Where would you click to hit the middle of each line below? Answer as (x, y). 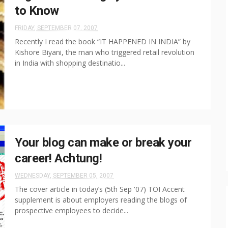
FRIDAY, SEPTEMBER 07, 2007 (56, 28)
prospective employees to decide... (72, 210)
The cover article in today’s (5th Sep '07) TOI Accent (100, 189)
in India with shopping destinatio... (70, 63)
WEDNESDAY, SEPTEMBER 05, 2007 (64, 176)
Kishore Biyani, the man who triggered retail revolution (105, 52)
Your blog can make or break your (103, 142)
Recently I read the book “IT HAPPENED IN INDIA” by (103, 41)
